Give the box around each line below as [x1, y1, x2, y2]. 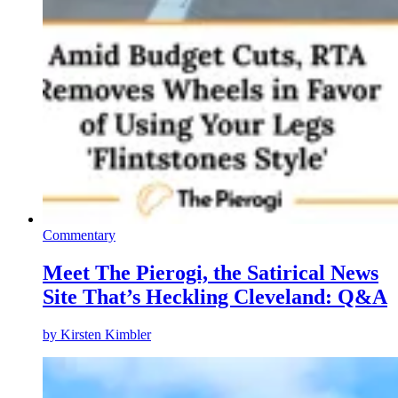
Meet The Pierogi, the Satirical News [43, 261, 378, 285]
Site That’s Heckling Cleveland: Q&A [43, 285, 387, 309]
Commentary [43, 227, 115, 243]
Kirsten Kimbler [60, 327, 151, 343]
